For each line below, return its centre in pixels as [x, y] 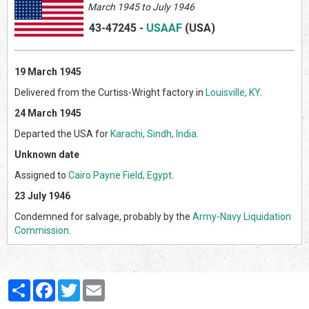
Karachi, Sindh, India [153, 133]
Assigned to [41, 175]
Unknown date [47, 154]
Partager [50, 285]
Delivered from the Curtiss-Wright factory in [110, 92]
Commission [42, 230]
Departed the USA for [62, 133]
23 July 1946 [42, 196]
